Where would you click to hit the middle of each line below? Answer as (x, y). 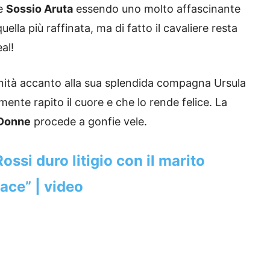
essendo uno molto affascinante (157, 9)
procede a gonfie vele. (89, 122)
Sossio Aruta (39, 9)
